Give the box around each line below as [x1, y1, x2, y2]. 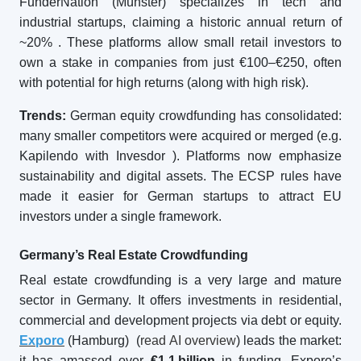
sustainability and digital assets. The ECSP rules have [19, 169, 342, 183]
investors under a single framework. [19, 210, 222, 223]
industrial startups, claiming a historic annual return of [19, 15, 342, 29]
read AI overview [140, 334, 236, 347]
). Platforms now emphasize [172, 149, 342, 163]
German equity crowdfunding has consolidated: [66, 109, 342, 122]
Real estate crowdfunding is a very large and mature [19, 273, 342, 287]
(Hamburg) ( [64, 334, 141, 347]
